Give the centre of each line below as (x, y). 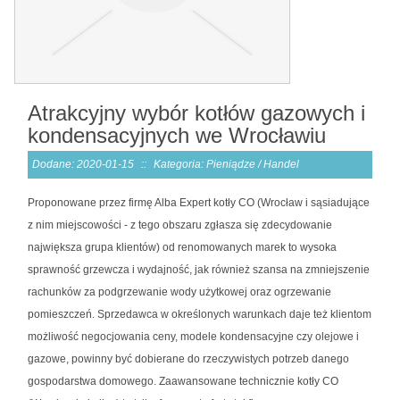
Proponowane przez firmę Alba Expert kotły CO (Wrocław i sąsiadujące (199, 202)
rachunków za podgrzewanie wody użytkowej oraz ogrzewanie (179, 292)
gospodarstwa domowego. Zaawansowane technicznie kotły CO (183, 381)
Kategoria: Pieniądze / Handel (226, 164)
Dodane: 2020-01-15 (83, 164)
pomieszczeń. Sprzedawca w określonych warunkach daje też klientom (200, 314)
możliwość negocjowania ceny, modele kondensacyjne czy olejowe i (193, 336)
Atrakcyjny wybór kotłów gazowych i (196, 112)
